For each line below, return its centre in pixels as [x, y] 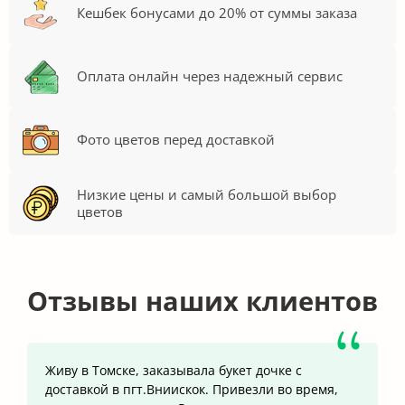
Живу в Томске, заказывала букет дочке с [174, 370]
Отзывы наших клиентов [202, 300]
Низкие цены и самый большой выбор [207, 194]
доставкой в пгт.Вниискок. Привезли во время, [192, 389]
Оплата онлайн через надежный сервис [210, 76]
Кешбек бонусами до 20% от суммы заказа [217, 13]
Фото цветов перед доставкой [176, 140]
